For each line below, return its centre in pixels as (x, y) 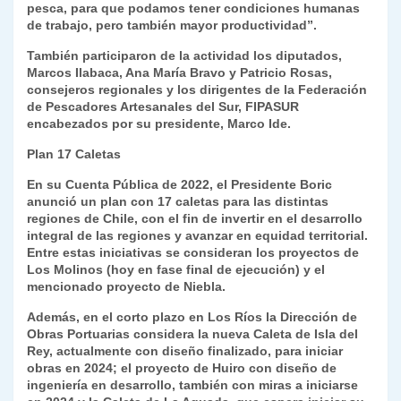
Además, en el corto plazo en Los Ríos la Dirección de (192, 317)
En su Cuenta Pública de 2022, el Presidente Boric (179, 185)
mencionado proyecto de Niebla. (130, 287)
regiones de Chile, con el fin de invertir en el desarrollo (195, 219)
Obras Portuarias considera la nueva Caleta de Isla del (192, 334)
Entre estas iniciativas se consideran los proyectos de (193, 253)
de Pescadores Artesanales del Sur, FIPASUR (163, 107)
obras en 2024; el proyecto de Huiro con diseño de (182, 368)
